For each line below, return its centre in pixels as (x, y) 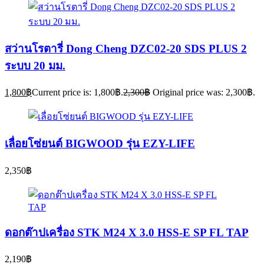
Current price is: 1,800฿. (77, 93)
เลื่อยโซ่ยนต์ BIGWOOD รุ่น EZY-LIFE (100, 144)
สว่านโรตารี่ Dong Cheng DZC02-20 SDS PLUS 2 (126, 48)
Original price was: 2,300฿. (204, 93)
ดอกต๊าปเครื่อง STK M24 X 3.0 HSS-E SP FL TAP (127, 232)
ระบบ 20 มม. (35, 65)
